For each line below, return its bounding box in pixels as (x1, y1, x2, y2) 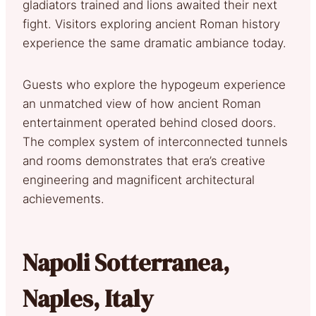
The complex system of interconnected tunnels (23, 134, 288, 149)
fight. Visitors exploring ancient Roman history (23, 16, 280, 31)
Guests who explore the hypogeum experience (23, 77, 286, 92)
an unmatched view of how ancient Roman (23, 96, 261, 111)
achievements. (23, 191, 104, 206)
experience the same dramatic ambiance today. (23, 35, 286, 50)
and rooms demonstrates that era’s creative (23, 153, 265, 168)
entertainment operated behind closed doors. (23, 115, 276, 130)
